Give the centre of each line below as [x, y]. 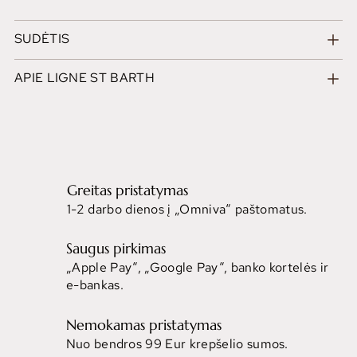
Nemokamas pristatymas [143, 324]
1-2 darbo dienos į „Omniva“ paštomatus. [187, 210]
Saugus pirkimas [116, 248]
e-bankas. [95, 285]
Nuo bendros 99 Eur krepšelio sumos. [177, 344]
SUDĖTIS [42, 39]
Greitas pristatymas [127, 190]
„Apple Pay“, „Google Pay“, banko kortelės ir [198, 268]
